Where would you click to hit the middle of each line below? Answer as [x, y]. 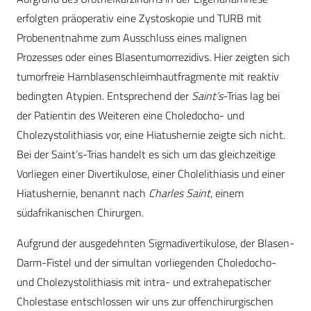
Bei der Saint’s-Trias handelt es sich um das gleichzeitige [146, 154]
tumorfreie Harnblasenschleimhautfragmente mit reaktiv [148, 77]
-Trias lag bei [251, 96]
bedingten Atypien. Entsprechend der [104, 96]
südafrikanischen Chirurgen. [80, 213]
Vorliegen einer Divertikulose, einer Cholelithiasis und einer [151, 174]
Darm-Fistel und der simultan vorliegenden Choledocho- [146, 263]
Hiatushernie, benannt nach [83, 193]
